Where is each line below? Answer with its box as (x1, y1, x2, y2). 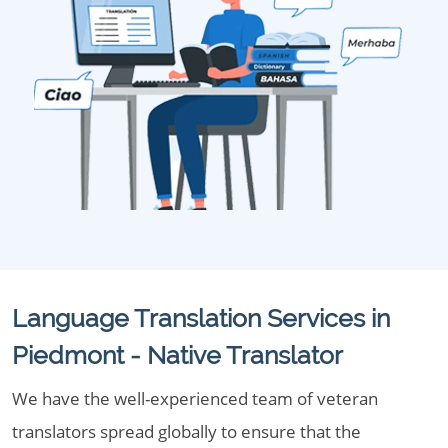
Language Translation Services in (12, 303, 390, 333)
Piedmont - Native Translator (12, 340, 343, 370)
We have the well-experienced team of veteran (12, 387, 378, 410)
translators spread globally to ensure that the (12, 420, 361, 443)
